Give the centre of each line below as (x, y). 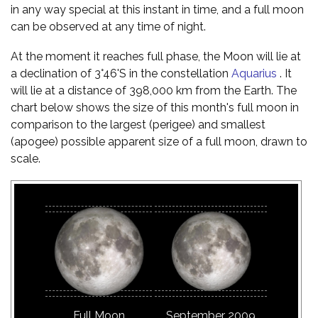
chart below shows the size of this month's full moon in (155, 107)
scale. (26, 158)
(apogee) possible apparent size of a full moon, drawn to (159, 141)
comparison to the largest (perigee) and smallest (138, 124)
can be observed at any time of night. (108, 26)
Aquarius (254, 73)
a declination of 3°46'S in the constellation (121, 73)
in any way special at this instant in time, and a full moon (157, 9)
